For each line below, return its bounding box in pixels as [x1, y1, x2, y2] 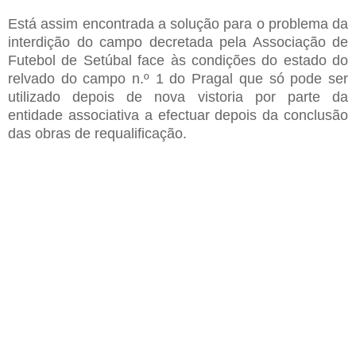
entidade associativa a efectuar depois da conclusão [8, 107, 348, 124]
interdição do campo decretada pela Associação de [8, 34, 348, 51]
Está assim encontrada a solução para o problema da [8, 16, 348, 33]
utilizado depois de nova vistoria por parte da [8, 89, 348, 106]
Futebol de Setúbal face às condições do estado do [8, 52, 348, 69]
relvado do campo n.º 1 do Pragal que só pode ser [8, 71, 348, 87]
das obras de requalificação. [8, 126, 187, 142]
